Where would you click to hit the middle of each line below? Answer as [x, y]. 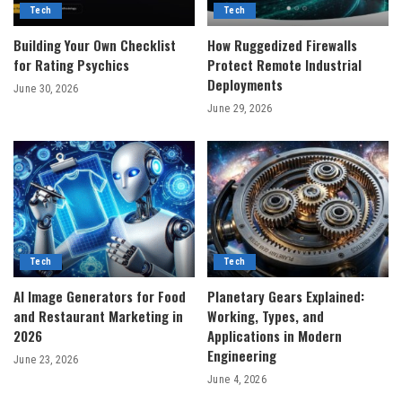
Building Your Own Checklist [95, 45]
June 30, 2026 [46, 89]
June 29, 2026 [240, 109]
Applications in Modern [275, 335]
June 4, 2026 [237, 379]
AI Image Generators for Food [100, 296]
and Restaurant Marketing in [98, 315]
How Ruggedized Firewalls [282, 45]
